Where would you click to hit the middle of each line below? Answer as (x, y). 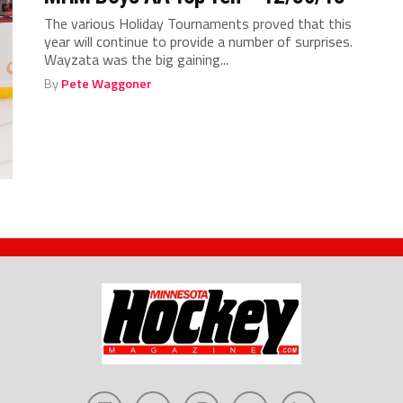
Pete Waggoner (107, 83)
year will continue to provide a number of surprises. (201, 41)
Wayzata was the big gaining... (137, 59)
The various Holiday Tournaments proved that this (198, 23)
